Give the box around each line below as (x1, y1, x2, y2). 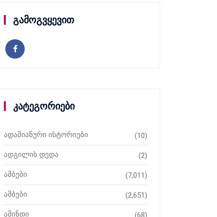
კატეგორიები (13, 101, 75, 111)
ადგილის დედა (4, 150, 59, 159)
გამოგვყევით (13, 15, 74, 25)
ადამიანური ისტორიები (4, 130, 88, 139)
